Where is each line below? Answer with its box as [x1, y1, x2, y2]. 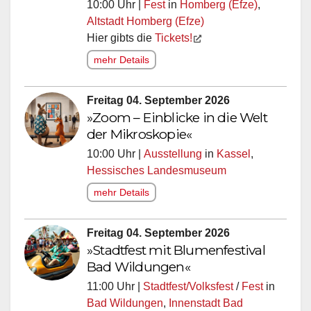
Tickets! [155, 31, 192, 44]
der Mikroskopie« [87, 125, 192, 142]
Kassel [217, 147, 251, 160]
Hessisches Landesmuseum [87, 164, 226, 176]
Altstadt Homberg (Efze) [87, 15, 204, 27]
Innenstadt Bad [169, 296, 243, 309]
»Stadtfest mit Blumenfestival [87, 241, 265, 258]
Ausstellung [144, 147, 202, 160]
